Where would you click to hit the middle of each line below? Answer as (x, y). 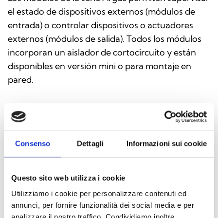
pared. (21, 79)
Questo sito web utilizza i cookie (68, 178)
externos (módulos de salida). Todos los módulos (105, 38)
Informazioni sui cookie (166, 144)
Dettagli (90, 144)
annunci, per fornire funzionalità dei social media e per (103, 205)
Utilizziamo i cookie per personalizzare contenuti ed (99, 193)
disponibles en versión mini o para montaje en (100, 66)
